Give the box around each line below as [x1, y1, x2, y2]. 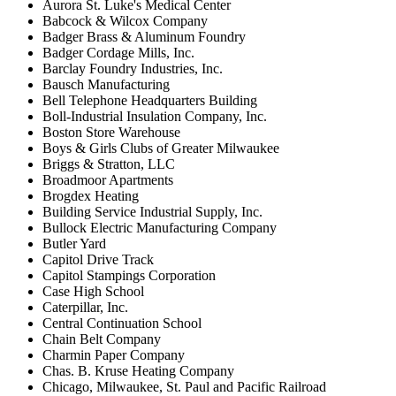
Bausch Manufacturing [42, 76, 170, 92]
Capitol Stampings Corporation [42, 267, 216, 283]
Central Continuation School [42, 315, 202, 331]
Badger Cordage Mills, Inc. [42, 44, 194, 60]
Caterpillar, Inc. [42, 299, 128, 315]
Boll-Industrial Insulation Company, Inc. [42, 108, 267, 124]
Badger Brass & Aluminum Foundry [42, 28, 246, 44]
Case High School [42, 283, 144, 299]
